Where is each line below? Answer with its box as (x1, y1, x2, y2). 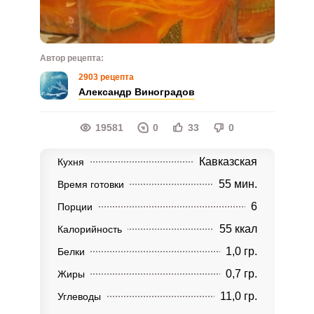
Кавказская (198, 156, 257, 168)
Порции (57, 201, 93, 212)
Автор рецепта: (39, 53, 104, 63)
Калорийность (57, 224, 122, 235)
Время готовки (57, 179, 124, 190)
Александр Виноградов (78, 86, 195, 97)
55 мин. (218, 178, 257, 190)
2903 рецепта (78, 72, 134, 82)
